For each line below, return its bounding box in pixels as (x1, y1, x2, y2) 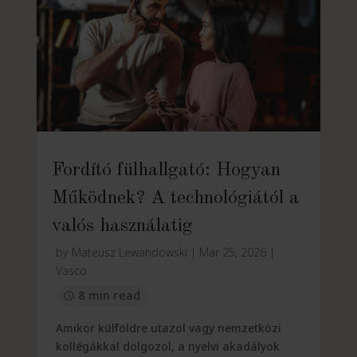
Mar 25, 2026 (198, 244, 266, 260)
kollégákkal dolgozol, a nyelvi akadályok (55, 338, 280, 354)
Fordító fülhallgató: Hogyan (51, 160, 280, 180)
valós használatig (51, 216, 193, 236)
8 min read (78, 288, 141, 304)
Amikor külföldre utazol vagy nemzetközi (55, 320, 281, 335)
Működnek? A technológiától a (51, 188, 300, 208)
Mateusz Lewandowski (71, 244, 187, 260)
